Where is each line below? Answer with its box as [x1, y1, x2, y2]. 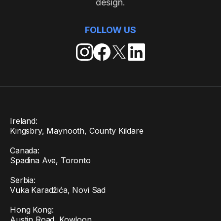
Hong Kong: [10, 205, 54, 215]
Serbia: [10, 175, 36, 185]
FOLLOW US [85, 25, 136, 36]
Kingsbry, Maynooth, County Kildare [10, 126, 144, 136]
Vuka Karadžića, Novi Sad [10, 185, 106, 195]
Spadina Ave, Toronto [10, 155, 91, 165]
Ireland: [10, 116, 37, 126]
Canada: [10, 146, 39, 155]
